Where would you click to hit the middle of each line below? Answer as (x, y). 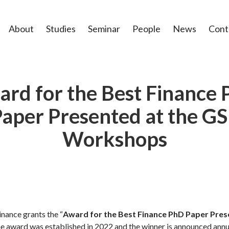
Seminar (104, 28)
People (146, 28)
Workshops (114, 139)
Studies (61, 28)
